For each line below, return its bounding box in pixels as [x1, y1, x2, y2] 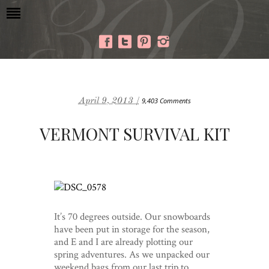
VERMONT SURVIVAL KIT [39, 122, 230, 145]
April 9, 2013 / [78, 95, 140, 106]
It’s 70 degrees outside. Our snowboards [53, 210, 210, 223]
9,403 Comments [141, 96, 191, 105]
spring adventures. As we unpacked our [53, 247, 210, 261]
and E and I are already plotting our [53, 235, 193, 248]
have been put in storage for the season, [53, 222, 210, 235]
